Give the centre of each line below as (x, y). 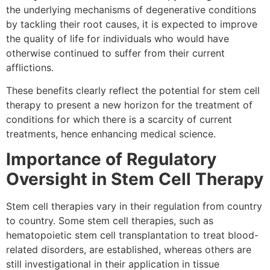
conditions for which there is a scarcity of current (119, 120)
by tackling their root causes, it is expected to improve (132, 24)
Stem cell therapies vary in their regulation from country (134, 206)
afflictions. (30, 67)
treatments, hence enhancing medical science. (111, 134)
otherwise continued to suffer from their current (115, 53)
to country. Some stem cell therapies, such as (110, 221)
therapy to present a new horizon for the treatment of (129, 105)
